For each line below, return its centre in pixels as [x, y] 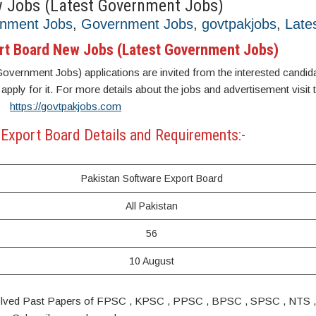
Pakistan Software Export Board [152, 178]
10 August [152, 261]
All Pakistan [152, 206]
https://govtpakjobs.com [66, 106]
